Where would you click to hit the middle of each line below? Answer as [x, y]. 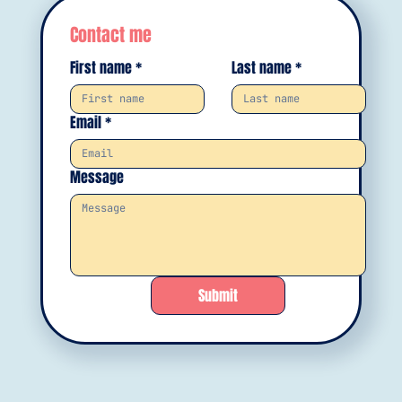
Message [96, 178]
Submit [218, 296]
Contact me [110, 35]
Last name [261, 68]
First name [100, 68]
